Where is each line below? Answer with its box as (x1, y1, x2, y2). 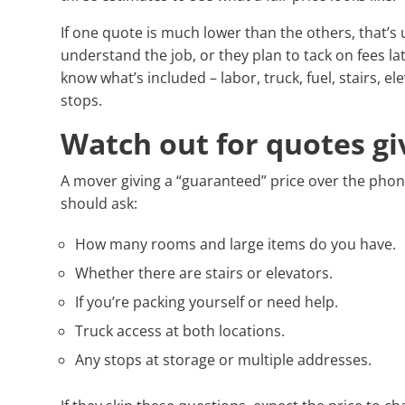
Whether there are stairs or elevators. (75, 263, 334, 284)
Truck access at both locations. (75, 321, 286, 342)
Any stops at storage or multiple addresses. (75, 350, 372, 371)
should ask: (61, 193, 138, 214)
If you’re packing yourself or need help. (75, 292, 339, 313)
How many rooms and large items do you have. (75, 234, 397, 255)
